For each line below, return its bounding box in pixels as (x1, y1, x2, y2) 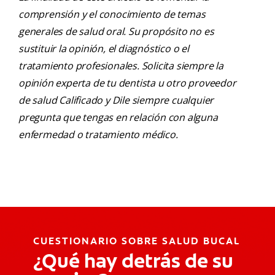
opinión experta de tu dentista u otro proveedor (18, 76, 236, 90)
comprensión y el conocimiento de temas (18, 7, 206, 21)
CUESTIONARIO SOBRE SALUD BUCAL (33, 234, 241, 248)
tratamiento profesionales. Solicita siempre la (18, 59, 223, 73)
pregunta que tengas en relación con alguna (18, 110, 218, 125)
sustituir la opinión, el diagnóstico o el (18, 42, 189, 56)
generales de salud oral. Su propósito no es (18, 25, 214, 39)
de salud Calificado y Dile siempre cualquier (18, 93, 214, 107)
